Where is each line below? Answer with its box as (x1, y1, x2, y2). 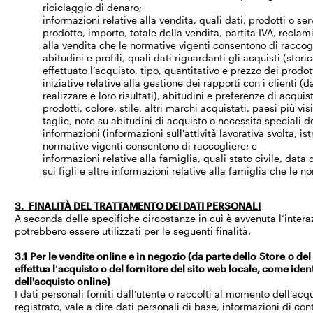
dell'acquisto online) (15, 275, 111, 287)
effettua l (15, 263, 56, 275)
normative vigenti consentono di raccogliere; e (43, 140, 258, 152)
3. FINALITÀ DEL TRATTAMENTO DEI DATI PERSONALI (15, 200, 261, 212)
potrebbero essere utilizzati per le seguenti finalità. (15, 225, 252, 237)
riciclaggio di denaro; (43, 1, 143, 13)
